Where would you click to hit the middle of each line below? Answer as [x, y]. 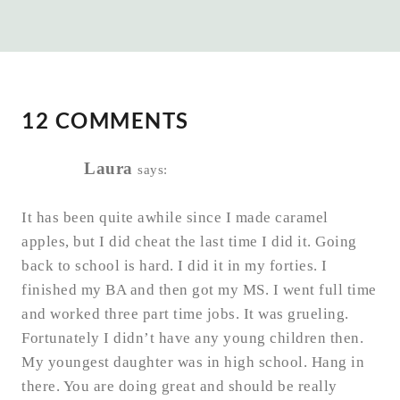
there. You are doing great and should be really [179, 387]
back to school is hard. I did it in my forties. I [175, 266]
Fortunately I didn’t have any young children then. [192, 338]
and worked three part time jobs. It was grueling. [185, 314]
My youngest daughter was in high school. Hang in [193, 362]
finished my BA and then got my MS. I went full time [199, 290]
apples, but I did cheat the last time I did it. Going [189, 242]
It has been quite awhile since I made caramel [175, 218]
